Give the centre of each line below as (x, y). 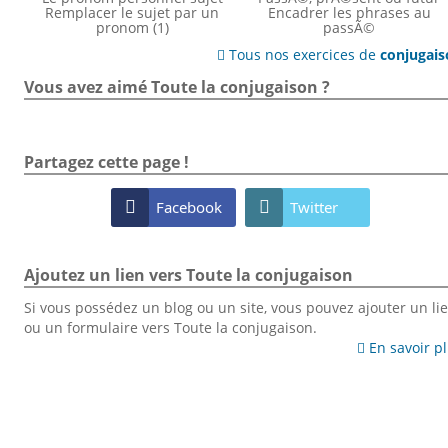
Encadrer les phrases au (349, 12)
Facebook (189, 206)
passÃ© (349, 27)
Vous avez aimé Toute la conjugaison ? (176, 86)
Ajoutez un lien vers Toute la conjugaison (188, 274)
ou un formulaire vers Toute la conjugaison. (170, 328)
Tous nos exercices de (303, 54)
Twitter (314, 206)
